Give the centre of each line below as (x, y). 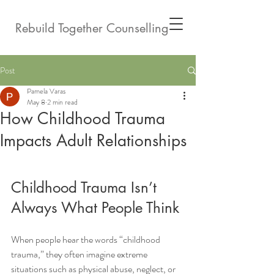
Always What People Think (95, 208)
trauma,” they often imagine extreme (80, 254)
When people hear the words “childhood (87, 239)
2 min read (62, 102)
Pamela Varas (46, 91)
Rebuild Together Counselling (92, 28)
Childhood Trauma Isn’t (86, 187)
